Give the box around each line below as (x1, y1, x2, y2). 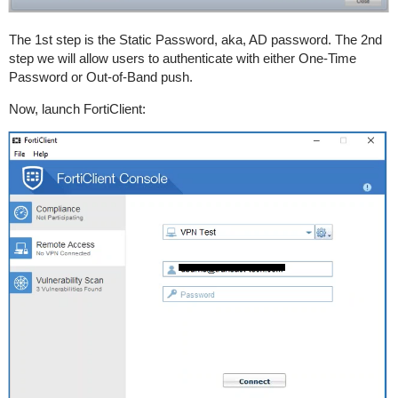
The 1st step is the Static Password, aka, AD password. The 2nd (8, 31, 382, 47)
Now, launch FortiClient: (8, 100, 146, 116)
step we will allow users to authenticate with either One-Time (8, 50, 356, 66)
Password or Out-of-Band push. (8, 68, 196, 84)
